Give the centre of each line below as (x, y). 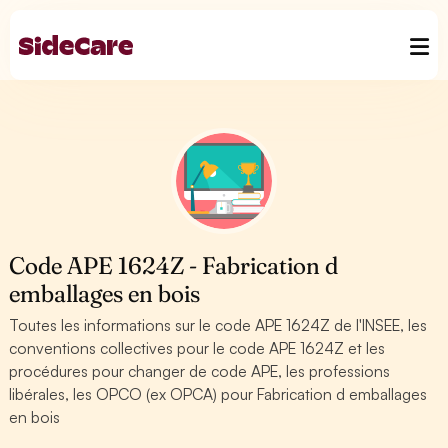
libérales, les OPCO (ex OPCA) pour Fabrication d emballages (218, 394)
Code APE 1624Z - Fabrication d (174, 265)
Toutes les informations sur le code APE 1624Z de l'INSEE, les (218, 325)
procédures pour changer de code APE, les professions (200, 371)
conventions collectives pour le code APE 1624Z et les (197, 348)
